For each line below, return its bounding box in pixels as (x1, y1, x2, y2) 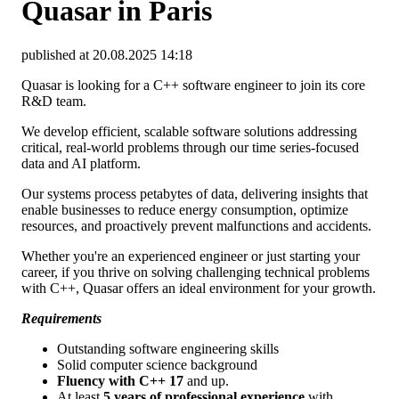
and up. (183, 372, 229, 388)
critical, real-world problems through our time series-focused (21, 139, 359, 155)
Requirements (21, 310, 102, 326)
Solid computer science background (57, 356, 257, 372)
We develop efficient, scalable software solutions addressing (21, 123, 357, 139)
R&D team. (21, 93, 86, 109)
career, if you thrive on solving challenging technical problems (21, 264, 370, 280)
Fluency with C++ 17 (57, 372, 183, 388)
